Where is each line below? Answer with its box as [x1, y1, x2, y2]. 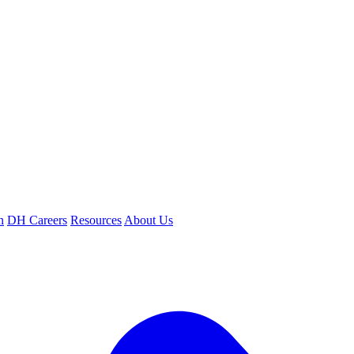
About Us [124, 213, 173, 227]
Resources [70, 213, 122, 227]
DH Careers [7, 213, 67, 227]
